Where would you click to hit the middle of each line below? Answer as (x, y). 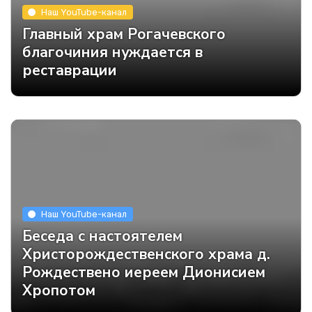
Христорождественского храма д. (146, 255)
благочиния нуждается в (112, 53)
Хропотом (59, 291)
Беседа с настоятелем (102, 236)
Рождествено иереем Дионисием (144, 273)
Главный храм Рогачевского (124, 34)
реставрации (70, 71)
